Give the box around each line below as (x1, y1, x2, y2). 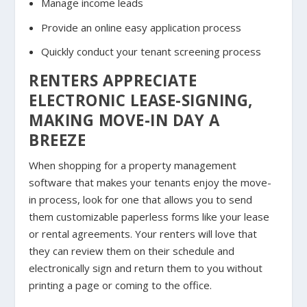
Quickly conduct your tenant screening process (40, 45, 261, 59)
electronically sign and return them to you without (29, 261, 263, 275)
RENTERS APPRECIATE (29, 70, 197, 92)
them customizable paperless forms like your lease (29, 210, 270, 224)
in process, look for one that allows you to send (29, 193, 253, 207)
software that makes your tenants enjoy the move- (29, 175, 272, 190)
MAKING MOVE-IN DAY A (29, 110, 220, 132)
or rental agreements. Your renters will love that (29, 227, 258, 241)
